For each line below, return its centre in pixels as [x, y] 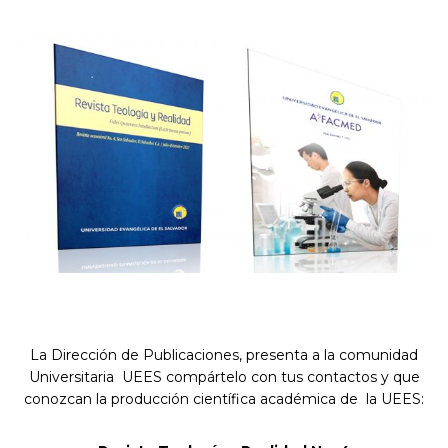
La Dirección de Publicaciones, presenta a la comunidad [224, 354]
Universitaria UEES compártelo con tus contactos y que [224, 376]
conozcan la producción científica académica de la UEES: [224, 398]
